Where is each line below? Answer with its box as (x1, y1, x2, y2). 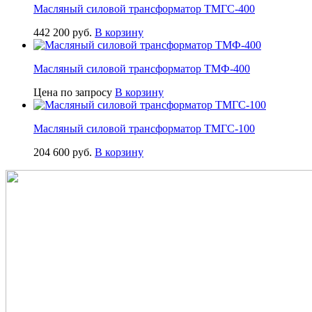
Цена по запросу (33, 86, 112, 98)
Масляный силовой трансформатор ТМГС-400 (33, 2, 255, 15)
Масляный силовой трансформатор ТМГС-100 (33, 122, 255, 134)
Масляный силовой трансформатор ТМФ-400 (33, 62, 250, 75)
